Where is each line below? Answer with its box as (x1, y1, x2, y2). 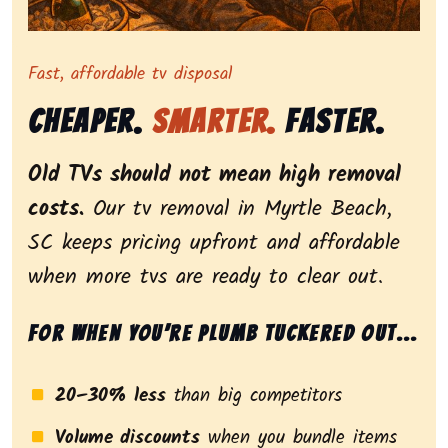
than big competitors (166, 381, 342, 412)
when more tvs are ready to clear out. (28, 260, 383, 296)
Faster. (276, 105, 386, 140)
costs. (28, 192, 84, 228)
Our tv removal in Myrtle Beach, (84, 192, 392, 228)
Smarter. (151, 105, 277, 140)
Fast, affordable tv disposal (28, 60, 232, 90)
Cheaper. (28, 105, 152, 140)
